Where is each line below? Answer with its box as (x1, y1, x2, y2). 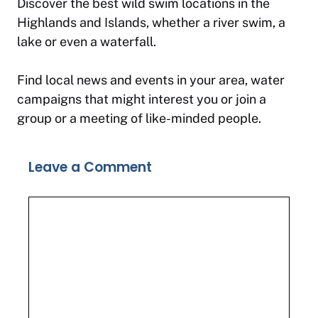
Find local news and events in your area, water (17, 72, 285, 88)
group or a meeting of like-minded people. (17, 111, 261, 126)
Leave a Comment (28, 158, 152, 177)
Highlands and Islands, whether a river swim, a (17, 15, 285, 31)
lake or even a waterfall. (17, 34, 156, 50)
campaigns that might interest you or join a (17, 92, 266, 107)
